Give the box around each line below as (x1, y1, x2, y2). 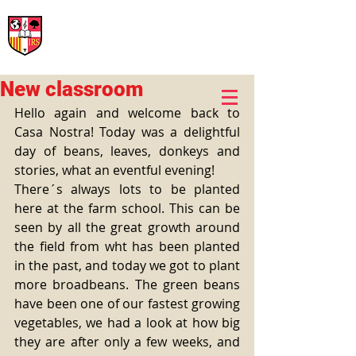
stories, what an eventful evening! (14, 161, 218, 179)
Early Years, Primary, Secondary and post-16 (48, 43, 243, 54)
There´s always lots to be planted (14, 180, 240, 198)
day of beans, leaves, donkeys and (14, 142, 240, 160)
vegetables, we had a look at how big (14, 314, 240, 331)
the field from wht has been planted (14, 238, 240, 255)
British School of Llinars (48, 25, 215, 41)
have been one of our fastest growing (14, 295, 240, 312)
